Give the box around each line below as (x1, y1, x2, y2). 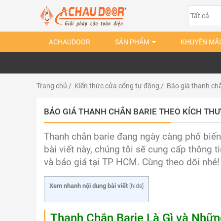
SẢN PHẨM (115, 38, 149, 46)
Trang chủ (37, 82, 67, 90)
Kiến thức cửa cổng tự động (74, 82, 159, 90)
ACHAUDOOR (49, 38, 90, 46)
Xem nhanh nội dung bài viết (49, 182, 128, 189)
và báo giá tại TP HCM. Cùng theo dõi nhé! (44, 157, 220, 168)
